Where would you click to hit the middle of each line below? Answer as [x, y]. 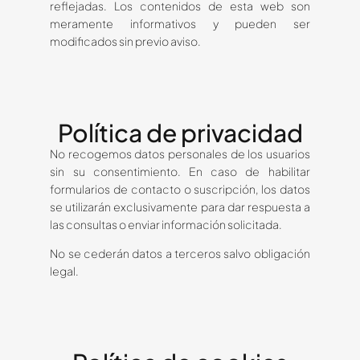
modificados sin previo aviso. [126, 41]
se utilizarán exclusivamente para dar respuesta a [180, 207]
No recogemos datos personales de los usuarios [180, 154]
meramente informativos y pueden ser [180, 24]
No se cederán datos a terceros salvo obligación [180, 254]
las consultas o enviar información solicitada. [166, 225]
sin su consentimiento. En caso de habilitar [180, 172]
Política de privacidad [180, 133]
